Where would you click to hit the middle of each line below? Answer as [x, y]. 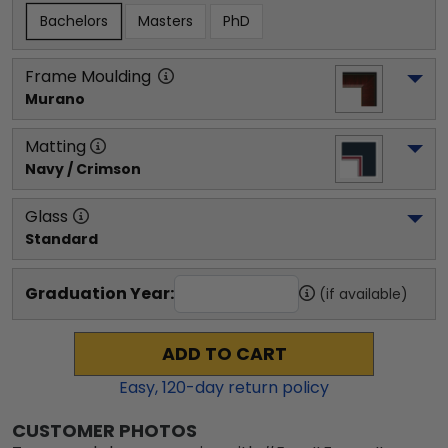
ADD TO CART [224, 354]
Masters [165, 21]
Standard [61, 239]
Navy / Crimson [83, 169]
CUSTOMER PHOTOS [104, 430]
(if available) [363, 294]
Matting [55, 146]
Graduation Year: [99, 293]
